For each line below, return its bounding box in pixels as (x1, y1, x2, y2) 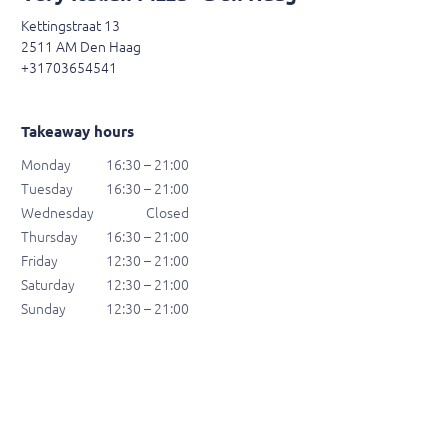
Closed (146, 205, 189, 222)
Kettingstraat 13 (21, 18, 120, 35)
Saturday (21, 277, 75, 294)
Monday (21, 157, 71, 174)
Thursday (21, 229, 78, 246)
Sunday (21, 301, 66, 318)
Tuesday (21, 181, 73, 198)
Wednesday (21, 205, 94, 222)
